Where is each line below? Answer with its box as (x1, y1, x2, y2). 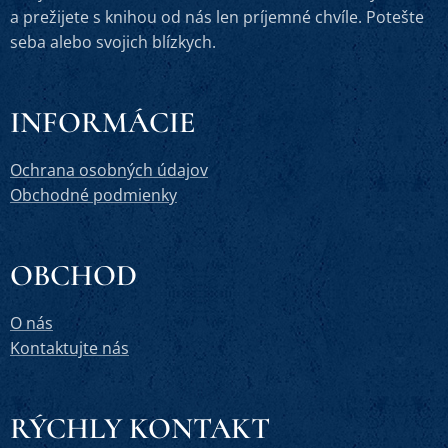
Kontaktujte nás (10, 337, 129, 359)
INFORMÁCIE (10, 104, 195, 141)
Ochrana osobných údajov (10, 159, 208, 181)
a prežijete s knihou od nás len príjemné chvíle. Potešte (10, 6, 424, 28)
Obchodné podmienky (10, 184, 177, 206)
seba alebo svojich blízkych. (10, 31, 216, 53)
